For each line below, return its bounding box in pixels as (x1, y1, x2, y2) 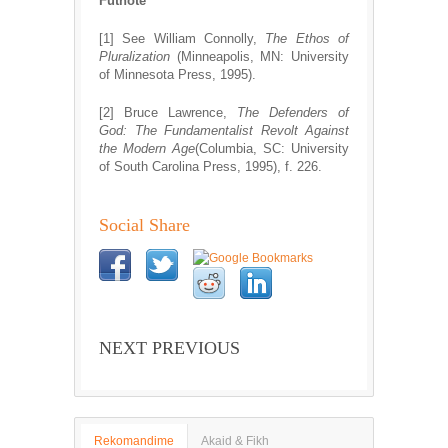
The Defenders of (237, 105, 349, 121)
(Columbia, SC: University (195, 141, 349, 157)
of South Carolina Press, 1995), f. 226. (99, 159, 322, 175)
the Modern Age (99, 141, 195, 157)
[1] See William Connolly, (99, 31, 266, 47)
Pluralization (99, 49, 170, 65)
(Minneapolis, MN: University (170, 49, 349, 65)
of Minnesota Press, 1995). (99, 67, 256, 83)
